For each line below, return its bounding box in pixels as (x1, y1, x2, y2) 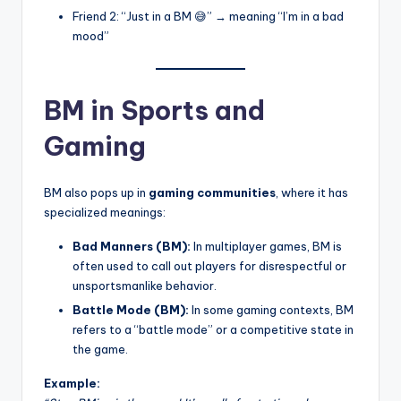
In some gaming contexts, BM (189, 303, 354, 317)
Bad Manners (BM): (73, 238, 191, 253)
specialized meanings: (44, 204, 166, 219)
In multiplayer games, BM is (191, 238, 342, 253)
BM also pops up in (44, 184, 149, 200)
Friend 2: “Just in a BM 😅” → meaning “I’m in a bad (73, 8, 344, 23)
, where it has (276, 184, 348, 200)
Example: (44, 376, 100, 390)
